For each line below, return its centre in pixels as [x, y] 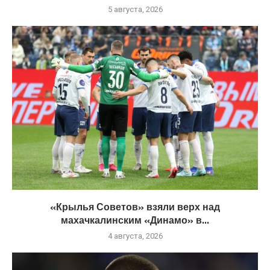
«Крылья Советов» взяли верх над [135, 206]
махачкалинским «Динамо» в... [135, 220]
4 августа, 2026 [135, 236]
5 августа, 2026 [135, 9]
